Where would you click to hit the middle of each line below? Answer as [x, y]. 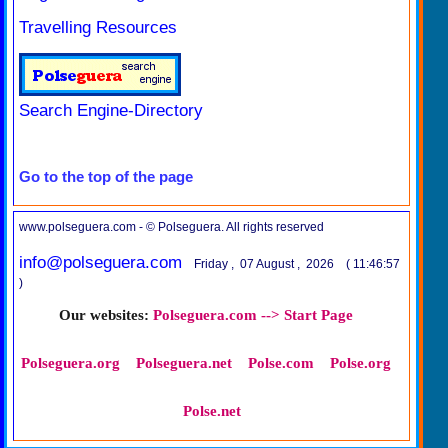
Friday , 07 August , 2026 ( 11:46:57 [297, 264]
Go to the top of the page [106, 176]
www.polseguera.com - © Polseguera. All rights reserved [171, 227]
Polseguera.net [183, 363]
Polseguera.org [70, 363]
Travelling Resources [98, 27]
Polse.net [211, 411]
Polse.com [280, 363]
